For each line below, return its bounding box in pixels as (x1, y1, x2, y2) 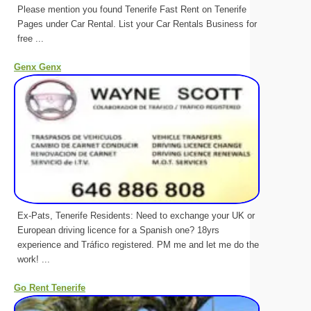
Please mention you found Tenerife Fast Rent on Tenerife (17, 3, 246, 15)
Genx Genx (14, 61, 61, 72)
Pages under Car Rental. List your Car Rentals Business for (17, 18, 257, 29)
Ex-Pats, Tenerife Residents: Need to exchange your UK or (17, 210, 255, 221)
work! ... (17, 254, 50, 265)
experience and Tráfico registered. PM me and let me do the (17, 239, 259, 251)
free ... (17, 33, 44, 44)
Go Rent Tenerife (14, 283, 85, 294)
